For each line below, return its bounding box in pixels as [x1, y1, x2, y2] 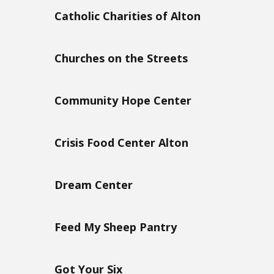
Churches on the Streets [54, 50, 188, 65]
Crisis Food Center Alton [54, 135, 188, 150]
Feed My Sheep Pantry [54, 219, 177, 234]
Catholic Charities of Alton [54, 8, 201, 23]
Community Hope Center [54, 92, 191, 108]
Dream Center [54, 177, 133, 192]
